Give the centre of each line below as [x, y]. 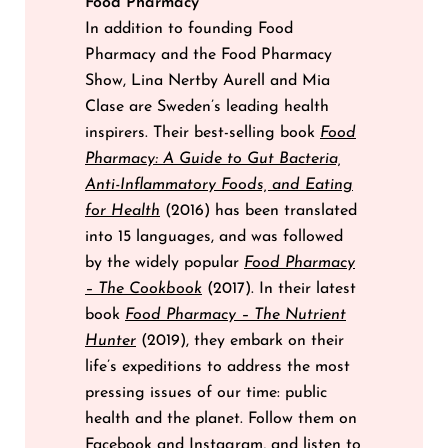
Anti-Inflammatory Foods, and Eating [219, 184]
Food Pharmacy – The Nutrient [235, 314]
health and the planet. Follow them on [221, 418]
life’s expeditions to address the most [217, 366]
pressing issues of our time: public [206, 392]
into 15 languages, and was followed [214, 236]
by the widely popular [164, 262]
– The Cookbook [143, 288]
